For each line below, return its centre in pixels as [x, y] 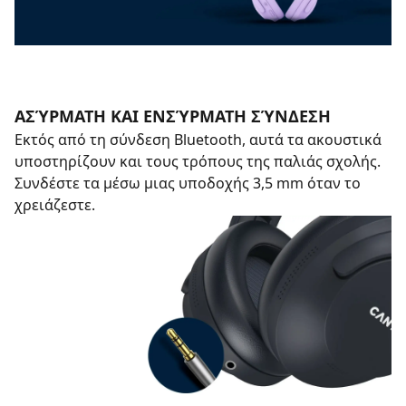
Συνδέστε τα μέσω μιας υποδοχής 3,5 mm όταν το [188, 183]
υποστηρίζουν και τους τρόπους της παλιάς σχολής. [198, 161]
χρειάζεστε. [55, 205]
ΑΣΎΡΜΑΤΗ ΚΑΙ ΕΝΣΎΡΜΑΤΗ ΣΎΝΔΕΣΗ [173, 116]
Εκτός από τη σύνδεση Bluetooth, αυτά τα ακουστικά [198, 140]
